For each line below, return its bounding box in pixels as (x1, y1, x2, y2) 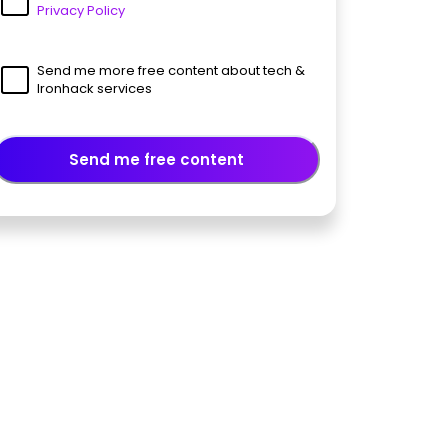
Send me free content (68, 148, 244, 170)
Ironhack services (36, 78, 152, 98)
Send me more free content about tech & (36, 60, 305, 80)
